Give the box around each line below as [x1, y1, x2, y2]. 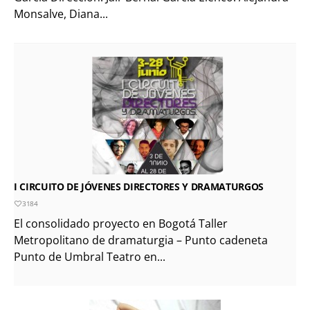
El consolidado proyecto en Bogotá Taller [14, 215, 228, 231]
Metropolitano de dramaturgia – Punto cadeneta [14, 232, 268, 248]
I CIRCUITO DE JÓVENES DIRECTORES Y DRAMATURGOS [14, 179, 264, 193]
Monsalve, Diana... [14, 6, 108, 21]
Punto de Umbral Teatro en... [14, 248, 165, 264]
